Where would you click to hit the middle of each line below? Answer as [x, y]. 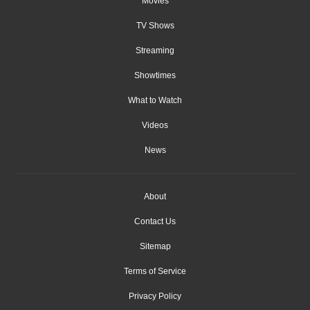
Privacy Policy [155, 297]
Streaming [155, 51]
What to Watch [155, 101]
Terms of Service [155, 272]
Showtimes [155, 76]
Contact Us [155, 222]
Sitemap [155, 247]
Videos [155, 126]
